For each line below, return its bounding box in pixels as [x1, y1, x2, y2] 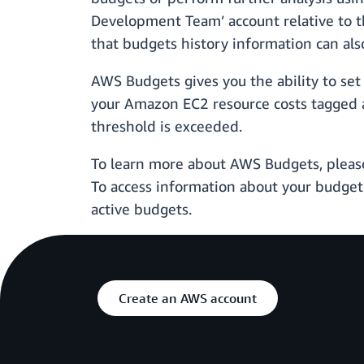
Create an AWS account [119, 290, 257, 307]
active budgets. [91, 200, 192, 219]
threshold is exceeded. [91, 117, 242, 136]
